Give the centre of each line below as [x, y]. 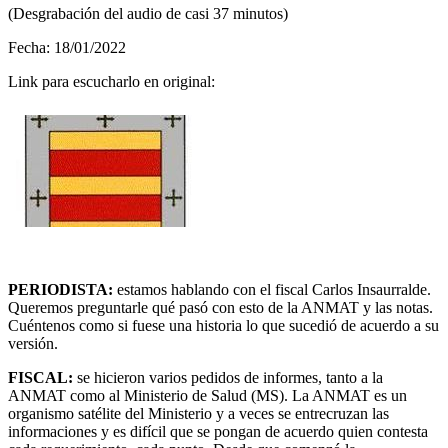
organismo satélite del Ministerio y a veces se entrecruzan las [198, 413]
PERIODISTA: [62, 289]
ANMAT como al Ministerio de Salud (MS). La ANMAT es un [207, 395]
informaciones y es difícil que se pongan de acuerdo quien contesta [218, 431]
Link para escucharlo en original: [111, 81]
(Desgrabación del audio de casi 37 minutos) [148, 13]
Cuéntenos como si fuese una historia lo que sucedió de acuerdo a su [223, 325]
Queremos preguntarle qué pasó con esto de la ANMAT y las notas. [220, 307]
